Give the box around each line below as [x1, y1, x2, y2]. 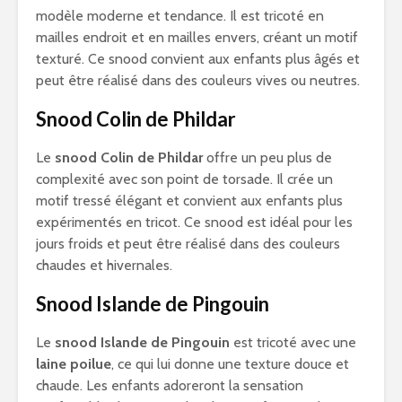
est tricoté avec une [230, 334, 356, 351]
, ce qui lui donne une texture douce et [111, 355, 349, 372]
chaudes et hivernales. [36, 257, 172, 274]
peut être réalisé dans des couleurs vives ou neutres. [36, 72, 360, 89]
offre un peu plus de [203, 149, 332, 166]
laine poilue [36, 355, 111, 372]
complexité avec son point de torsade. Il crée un [36, 170, 333, 188]
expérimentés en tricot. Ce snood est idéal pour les [36, 214, 353, 231]
